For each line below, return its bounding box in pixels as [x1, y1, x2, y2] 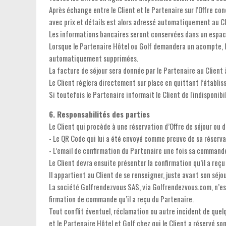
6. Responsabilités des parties [49, 108, 150, 120]
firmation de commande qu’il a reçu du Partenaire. [49, 193, 194, 204]
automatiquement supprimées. [49, 52, 138, 64]
